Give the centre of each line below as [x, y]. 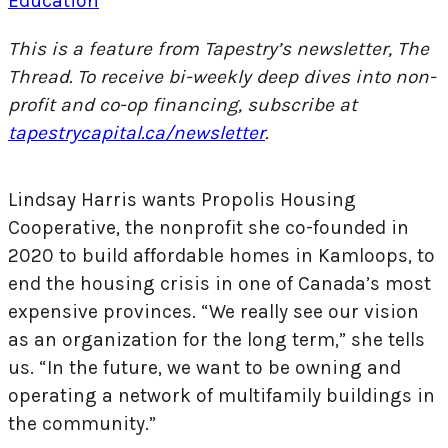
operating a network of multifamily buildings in [221, 395]
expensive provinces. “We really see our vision [213, 311]
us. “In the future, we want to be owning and [204, 367]
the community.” [82, 423]
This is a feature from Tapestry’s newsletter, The [218, 48]
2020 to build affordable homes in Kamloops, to [221, 255]
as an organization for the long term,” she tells [216, 339]
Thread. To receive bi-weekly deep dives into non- [222, 76]
